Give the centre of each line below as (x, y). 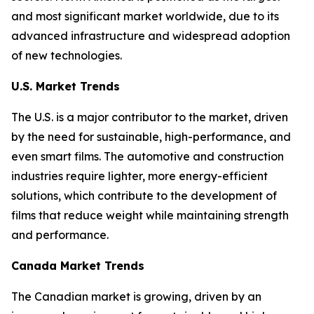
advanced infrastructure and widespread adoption (151, 36)
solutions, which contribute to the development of (144, 196)
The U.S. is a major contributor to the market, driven (150, 117)
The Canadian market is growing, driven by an (136, 296)
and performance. (60, 235)
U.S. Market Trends (66, 86)
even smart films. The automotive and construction (148, 156)
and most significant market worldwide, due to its (145, 16)
